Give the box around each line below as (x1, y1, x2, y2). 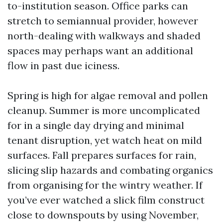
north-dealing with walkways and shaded (7, 29, 201, 42)
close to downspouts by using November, (7, 209, 199, 221)
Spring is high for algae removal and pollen (7, 89, 208, 102)
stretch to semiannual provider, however (7, 14, 198, 27)
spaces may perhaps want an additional (7, 44, 193, 57)
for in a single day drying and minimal (7, 119, 184, 131)
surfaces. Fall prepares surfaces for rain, (7, 149, 196, 161)
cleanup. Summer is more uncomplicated (7, 104, 200, 116)
